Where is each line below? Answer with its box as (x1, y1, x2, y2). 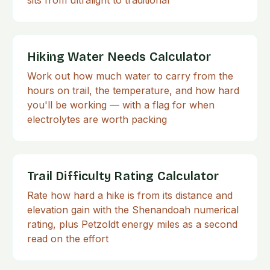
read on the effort (27, 233, 108, 245)
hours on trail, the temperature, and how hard (27, 84, 239, 96)
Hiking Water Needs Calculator (27, 49, 211, 64)
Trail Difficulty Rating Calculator (27, 169, 219, 183)
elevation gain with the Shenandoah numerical (27, 204, 239, 216)
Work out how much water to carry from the (27, 70, 233, 82)
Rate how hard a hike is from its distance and (27, 189, 233, 201)
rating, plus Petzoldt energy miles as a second (27, 218, 237, 230)
